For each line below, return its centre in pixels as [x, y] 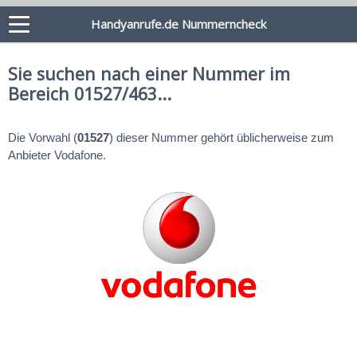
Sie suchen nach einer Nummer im [149, 74]
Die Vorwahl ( [43, 137]
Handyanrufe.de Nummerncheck [178, 24]
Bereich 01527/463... [90, 94]
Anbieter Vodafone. [57, 155]
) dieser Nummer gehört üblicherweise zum [222, 137]
